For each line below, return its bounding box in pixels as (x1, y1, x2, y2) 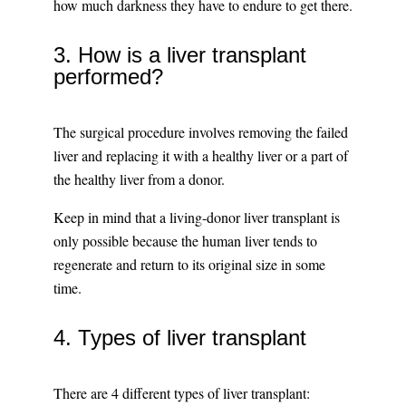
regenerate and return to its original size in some (53, 255, 325, 275)
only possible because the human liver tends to (53, 231, 317, 251)
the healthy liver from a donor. (53, 169, 225, 189)
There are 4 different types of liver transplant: (53, 383, 310, 403)
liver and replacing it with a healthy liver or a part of (53, 146, 348, 166)
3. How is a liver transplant (53, 43, 306, 68)
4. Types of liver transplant (53, 325, 306, 351)
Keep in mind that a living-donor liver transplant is (53, 208, 340, 227)
